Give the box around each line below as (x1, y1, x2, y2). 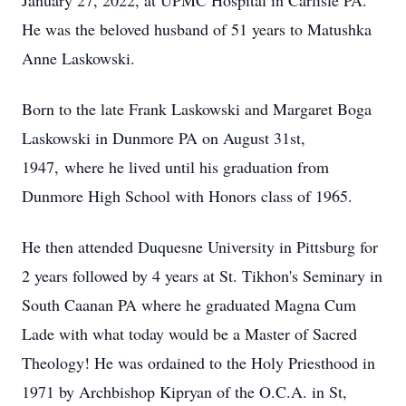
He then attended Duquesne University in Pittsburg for (22, 236, 378, 257)
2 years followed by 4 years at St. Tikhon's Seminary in (22, 265, 382, 286)
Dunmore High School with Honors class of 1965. (22, 185, 353, 207)
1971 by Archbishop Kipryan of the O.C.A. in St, (22, 381, 347, 402)
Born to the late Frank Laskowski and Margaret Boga (22, 98, 372, 120)
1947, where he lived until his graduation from (22, 156, 329, 178)
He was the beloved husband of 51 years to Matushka (22, 18, 372, 40)
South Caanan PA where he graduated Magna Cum (22, 294, 356, 315)
